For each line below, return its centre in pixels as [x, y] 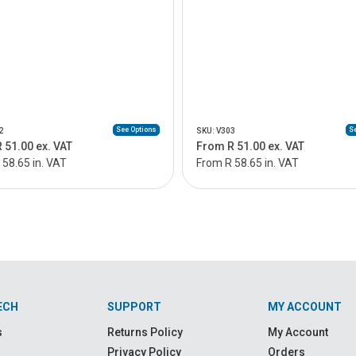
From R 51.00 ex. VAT [250, 146]
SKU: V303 [216, 131]
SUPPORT [134, 307]
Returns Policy [145, 332]
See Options [136, 130]
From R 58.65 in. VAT [248, 163]
